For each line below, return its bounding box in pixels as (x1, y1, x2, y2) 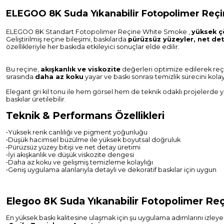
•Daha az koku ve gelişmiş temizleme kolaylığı (6, 158, 153, 166)
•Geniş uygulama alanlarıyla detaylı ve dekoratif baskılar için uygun (6, 166, 216, 173)
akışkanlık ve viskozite (40, 65, 120, 73)
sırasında (6, 73, 35, 80)
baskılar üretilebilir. (6, 95, 66, 103)
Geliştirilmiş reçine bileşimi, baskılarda (6, 35, 128, 43)
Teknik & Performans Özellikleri (6, 109, 164, 121)
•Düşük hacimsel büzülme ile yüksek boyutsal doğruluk (6, 136, 180, 143)
